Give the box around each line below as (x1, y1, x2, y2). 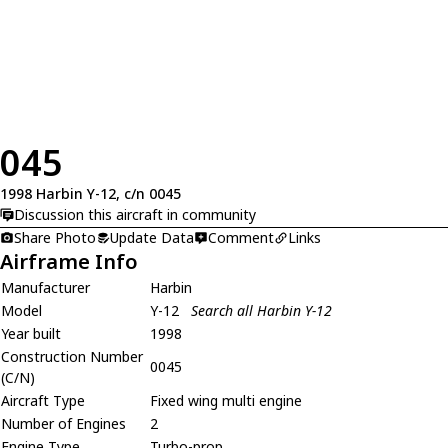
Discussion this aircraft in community (14, 205, 256, 224)
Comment (208, 227, 274, 247)
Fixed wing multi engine (150, 390, 302, 410)
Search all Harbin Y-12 (191, 300, 332, 320)
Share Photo (14, 227, 96, 247)
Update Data (110, 227, 194, 247)
